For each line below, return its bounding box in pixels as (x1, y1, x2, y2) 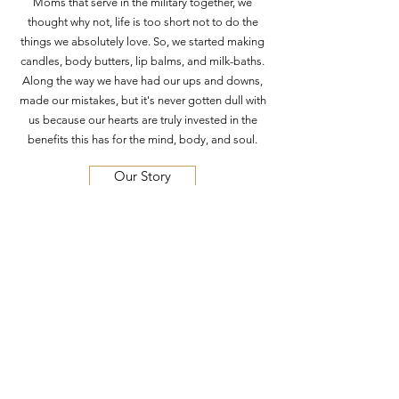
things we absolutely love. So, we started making (20, 34, 265, 48)
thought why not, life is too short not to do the (27, 14, 258, 28)
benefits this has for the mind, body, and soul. (28, 132, 257, 146)
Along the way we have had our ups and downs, (22, 73, 263, 87)
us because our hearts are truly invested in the (28, 112, 257, 126)
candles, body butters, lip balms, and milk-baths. (20, 53, 265, 68)
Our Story (114, 167, 171, 184)
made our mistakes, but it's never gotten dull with (19, 93, 266, 107)
